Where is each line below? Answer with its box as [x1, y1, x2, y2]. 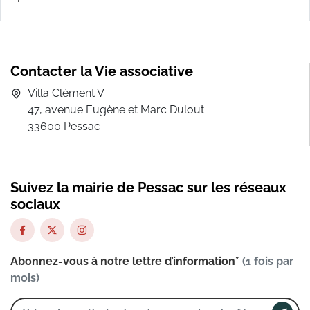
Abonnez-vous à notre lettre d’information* [10, 255, 242, 268]
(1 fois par [242, 255, 293, 268]
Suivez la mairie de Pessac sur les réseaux [10, 179, 286, 197]
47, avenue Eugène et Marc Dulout [28, 103, 204, 117]
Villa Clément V [28, 86, 104, 100]
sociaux [10, 196, 60, 213]
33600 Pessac [28, 120, 100, 134]
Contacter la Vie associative [10, 63, 193, 80]
